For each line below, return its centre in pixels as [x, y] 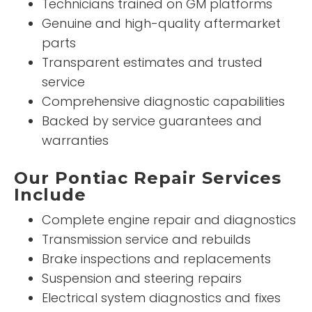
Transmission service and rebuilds [146, 239]
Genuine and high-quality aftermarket [161, 23]
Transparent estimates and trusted [152, 62]
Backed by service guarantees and [152, 120]
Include [50, 194]
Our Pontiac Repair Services [148, 178]
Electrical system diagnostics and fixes [161, 297]
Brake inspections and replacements [156, 258]
